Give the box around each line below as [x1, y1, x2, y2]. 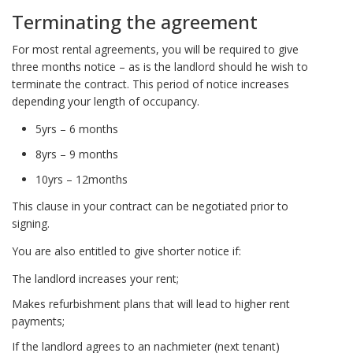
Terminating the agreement [12, 9, 258, 35]
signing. [12, 216, 50, 232]
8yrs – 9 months [35, 146, 118, 162]
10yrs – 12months [35, 171, 128, 187]
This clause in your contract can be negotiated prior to [12, 199, 288, 214]
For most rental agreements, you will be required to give [12, 42, 299, 58]
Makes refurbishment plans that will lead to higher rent [12, 295, 290, 311]
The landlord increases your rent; [12, 270, 179, 286]
